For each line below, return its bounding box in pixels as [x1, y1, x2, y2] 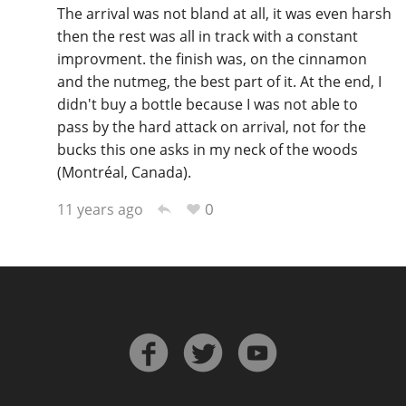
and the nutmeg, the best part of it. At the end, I [56, 71, 382, 92]
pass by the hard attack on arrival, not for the [56, 116, 366, 137]
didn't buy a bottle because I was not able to [56, 93, 358, 114]
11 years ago [56, 198, 143, 219]
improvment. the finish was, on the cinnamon [56, 48, 367, 69]
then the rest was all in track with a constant [56, 25, 358, 46]
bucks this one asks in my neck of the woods [56, 139, 358, 159]
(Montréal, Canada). [56, 161, 191, 182]
